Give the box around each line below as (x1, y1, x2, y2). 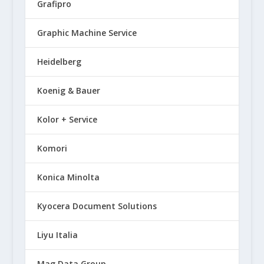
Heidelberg (37, 56, 81, 68)
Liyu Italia (37, 229, 78, 241)
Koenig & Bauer (37, 85, 100, 97)
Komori (37, 143, 67, 154)
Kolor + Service (37, 114, 97, 126)
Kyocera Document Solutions (37, 200, 157, 212)
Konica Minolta (37, 171, 100, 183)
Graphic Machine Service (37, 27, 137, 39)
